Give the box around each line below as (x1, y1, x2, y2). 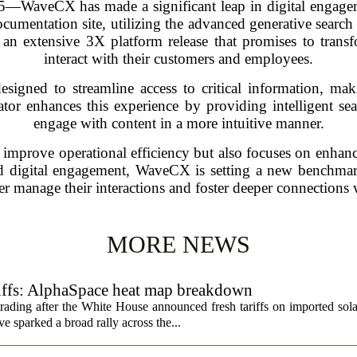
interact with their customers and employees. (44, 49, 313, 67)
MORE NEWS (107, 230, 250, 257)
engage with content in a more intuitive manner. (33, 114, 324, 131)
